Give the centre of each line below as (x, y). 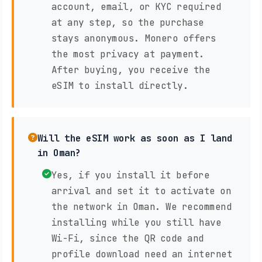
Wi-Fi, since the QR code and (127, 238)
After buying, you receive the (130, 70)
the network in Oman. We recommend (141, 206)
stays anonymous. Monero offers (134, 38)
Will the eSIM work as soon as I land (135, 138)
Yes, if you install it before (130, 175)
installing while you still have (136, 222)
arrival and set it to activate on (141, 191)
